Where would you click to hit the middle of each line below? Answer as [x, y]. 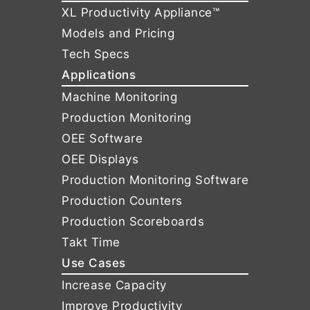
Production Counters [122, 201]
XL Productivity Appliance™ [140, 13]
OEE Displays [100, 159]
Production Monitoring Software [155, 180]
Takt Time [91, 243]
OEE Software [102, 139]
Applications [99, 75]
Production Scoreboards [133, 222]
